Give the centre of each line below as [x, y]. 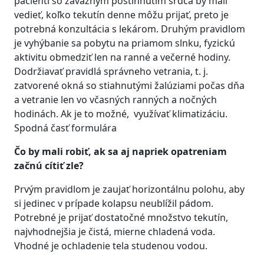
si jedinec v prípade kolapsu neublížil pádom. [114, 203]
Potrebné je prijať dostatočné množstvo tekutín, [121, 217]
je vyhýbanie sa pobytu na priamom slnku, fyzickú [125, 43]
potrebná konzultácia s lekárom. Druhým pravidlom [130, 29]
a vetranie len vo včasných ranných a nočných [115, 100]
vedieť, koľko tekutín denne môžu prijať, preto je [121, 15]
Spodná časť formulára [65, 128]
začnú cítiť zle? [49, 166]
